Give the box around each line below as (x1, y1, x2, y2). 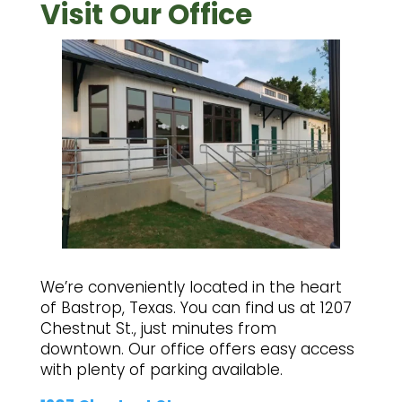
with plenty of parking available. (39, 358, 283, 380)
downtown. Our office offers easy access (39, 337, 354, 360)
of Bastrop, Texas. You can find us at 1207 (39, 296, 352, 319)
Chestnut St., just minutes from (39, 317, 276, 339)
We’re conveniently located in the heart (39, 275, 342, 298)
